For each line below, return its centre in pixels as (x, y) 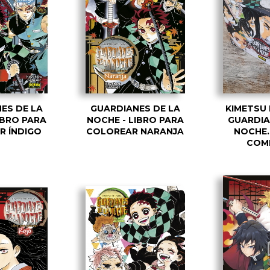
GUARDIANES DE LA (135, 108)
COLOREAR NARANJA (135, 131)
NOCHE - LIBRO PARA (135, 120)
